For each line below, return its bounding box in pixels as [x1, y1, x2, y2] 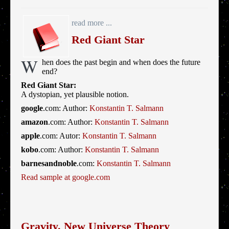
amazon [21, 118, 48, 127]
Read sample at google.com [21, 173, 110, 182]
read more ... [72, 18, 112, 28]
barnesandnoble [21, 159, 77, 168]
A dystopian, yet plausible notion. [21, 90, 129, 99]
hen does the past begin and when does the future [42, 58, 200, 67]
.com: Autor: [40, 131, 82, 141]
